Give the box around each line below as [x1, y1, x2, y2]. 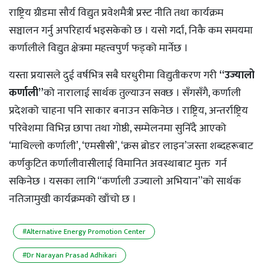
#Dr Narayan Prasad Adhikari [22, 249, 117, 262]
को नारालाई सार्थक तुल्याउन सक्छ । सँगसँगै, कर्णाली [44, 84, 241, 103]
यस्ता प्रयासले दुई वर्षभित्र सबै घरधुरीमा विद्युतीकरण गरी [9, 67, 219, 85]
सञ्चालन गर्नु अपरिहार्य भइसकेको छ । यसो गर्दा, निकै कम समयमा [9, 22, 253, 40]
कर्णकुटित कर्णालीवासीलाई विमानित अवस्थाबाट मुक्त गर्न [9, 155, 227, 173]
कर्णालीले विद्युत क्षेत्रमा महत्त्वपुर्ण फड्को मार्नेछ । [9, 39, 188, 58]
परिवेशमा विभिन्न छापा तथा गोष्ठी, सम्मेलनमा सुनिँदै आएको [9, 120, 226, 138]
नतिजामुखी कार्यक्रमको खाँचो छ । [9, 190, 136, 209]
